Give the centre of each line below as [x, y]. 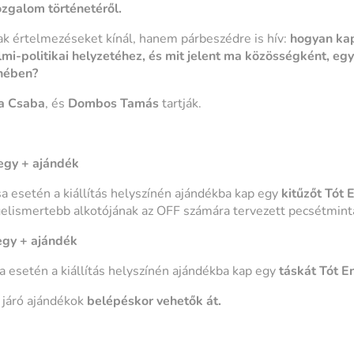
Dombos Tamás [115, 104]
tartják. [181, 104]
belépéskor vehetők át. [152, 301]
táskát [297, 271]
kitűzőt [301, 194]
